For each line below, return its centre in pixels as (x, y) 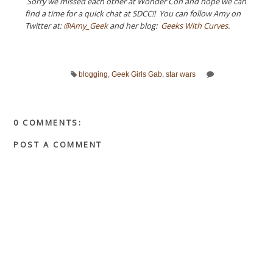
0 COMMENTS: (48, 122)
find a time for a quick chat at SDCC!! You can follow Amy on (133, 14)
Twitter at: (44, 26)
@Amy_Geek (86, 26)
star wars (180, 75)
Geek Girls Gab (136, 75)
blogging (93, 75)
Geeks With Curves (195, 26)
